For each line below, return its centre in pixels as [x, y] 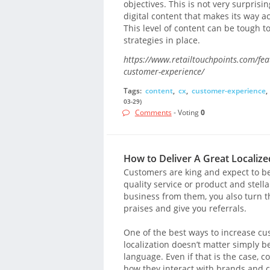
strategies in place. [162, 40]
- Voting [186, 113]
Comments [153, 113]
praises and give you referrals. [185, 209]
